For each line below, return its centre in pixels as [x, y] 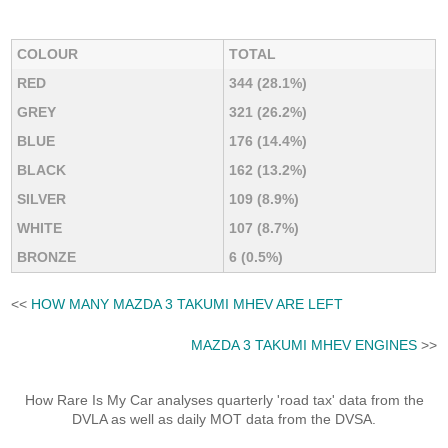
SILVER [42, 199]
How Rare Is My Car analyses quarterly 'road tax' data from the [224, 400]
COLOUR [48, 54]
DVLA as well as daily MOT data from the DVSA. [224, 419]
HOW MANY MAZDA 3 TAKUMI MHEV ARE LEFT [187, 303]
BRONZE [47, 257]
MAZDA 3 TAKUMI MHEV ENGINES [303, 344]
